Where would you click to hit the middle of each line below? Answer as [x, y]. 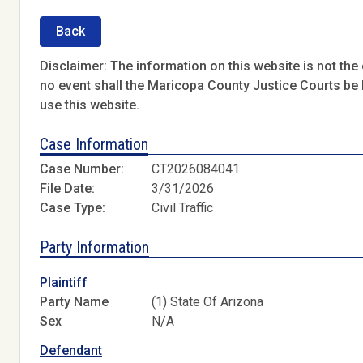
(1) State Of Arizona [208, 301]
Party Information [94, 248]
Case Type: [73, 208]
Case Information [94, 144]
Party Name [74, 301]
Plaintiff [64, 282]
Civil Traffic [183, 208]
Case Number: [82, 169]
